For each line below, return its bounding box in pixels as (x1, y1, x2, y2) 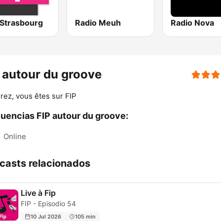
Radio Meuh (75, 18, 121, 28)
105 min (75, 213, 96, 220)
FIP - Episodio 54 (21, 199, 76, 208)
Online (3, 132, 26, 142)
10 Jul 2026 (31, 213, 61, 220)
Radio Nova (170, 18, 214, 28)
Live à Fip (21, 188, 56, 198)
